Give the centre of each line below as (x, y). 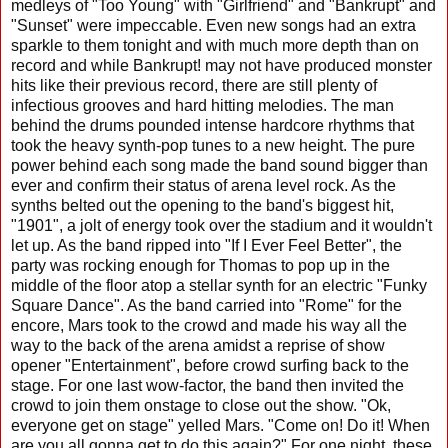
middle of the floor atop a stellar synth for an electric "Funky (219, 285)
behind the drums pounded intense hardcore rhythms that (212, 125)
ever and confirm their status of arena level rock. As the (203, 185)
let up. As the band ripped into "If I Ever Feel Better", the (206, 245)
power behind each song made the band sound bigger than (219, 165)
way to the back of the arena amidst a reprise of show (198, 345)
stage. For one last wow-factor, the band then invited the (207, 385)
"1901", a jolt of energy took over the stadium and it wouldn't (221, 225)
